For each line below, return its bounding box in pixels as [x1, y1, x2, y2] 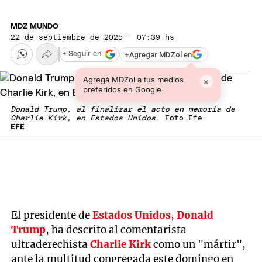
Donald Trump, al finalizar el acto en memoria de [11, 106, 235, 114]
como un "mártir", [151, 237, 246, 251]
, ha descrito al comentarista [46, 223, 187, 236]
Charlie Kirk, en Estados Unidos [11, 115, 156, 123]
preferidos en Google [82, 85, 161, 95]
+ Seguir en [63, 50, 101, 58]
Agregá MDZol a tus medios [82, 75, 184, 85]
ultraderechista [11, 237, 91, 251]
